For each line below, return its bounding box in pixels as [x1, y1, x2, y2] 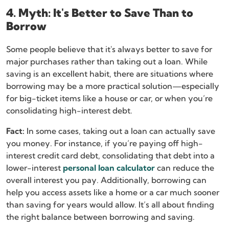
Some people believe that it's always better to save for [6, 44, 212, 55]
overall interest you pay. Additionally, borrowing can [6, 175, 207, 186]
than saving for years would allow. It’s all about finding [6, 199, 214, 210]
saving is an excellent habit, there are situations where [6, 68, 213, 79]
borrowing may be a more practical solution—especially [6, 81, 219, 91]
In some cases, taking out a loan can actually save [25, 126, 215, 136]
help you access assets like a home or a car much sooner [6, 187, 219, 198]
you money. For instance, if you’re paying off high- [6, 138, 203, 149]
